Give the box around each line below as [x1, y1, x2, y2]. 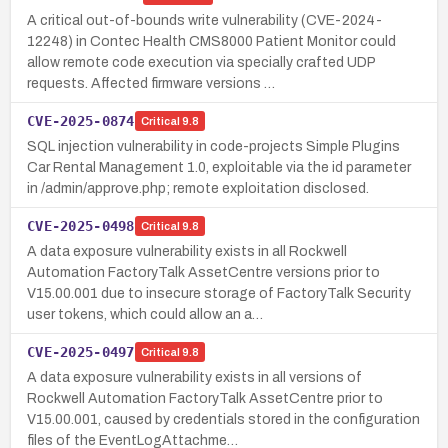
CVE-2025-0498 [27, 217, 135, 234]
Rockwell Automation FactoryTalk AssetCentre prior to [27, 390, 383, 406]
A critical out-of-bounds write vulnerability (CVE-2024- [27, 12, 382, 28]
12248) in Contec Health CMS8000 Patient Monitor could [27, 33, 396, 49]
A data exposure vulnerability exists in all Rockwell [27, 243, 347, 259]
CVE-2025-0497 [27, 343, 135, 360]
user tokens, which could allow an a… [27, 306, 263, 322]
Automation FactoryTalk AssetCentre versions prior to [27, 264, 380, 280]
